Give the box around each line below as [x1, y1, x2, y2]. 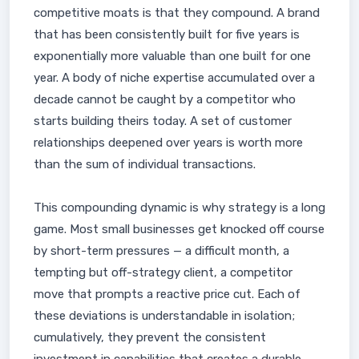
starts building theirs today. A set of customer [34, 114, 292, 128]
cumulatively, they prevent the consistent [34, 330, 266, 345]
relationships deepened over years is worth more [34, 135, 303, 150]
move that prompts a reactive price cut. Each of [34, 287, 301, 301]
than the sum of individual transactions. [34, 157, 256, 171]
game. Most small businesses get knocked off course [34, 222, 325, 236]
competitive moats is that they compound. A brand [34, 6, 320, 20]
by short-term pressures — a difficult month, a [34, 244, 289, 258]
